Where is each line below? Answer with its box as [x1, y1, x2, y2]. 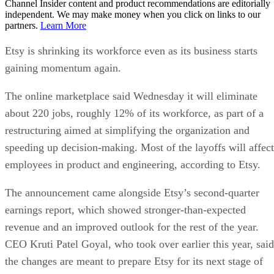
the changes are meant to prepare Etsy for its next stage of [5, 255, 263, 267]
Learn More [40, 20, 86, 31]
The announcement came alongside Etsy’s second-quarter [5, 187, 259, 199]
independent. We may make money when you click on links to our [5, 9, 261, 20]
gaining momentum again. [5, 62, 121, 74]
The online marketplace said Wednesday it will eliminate [5, 90, 257, 102]
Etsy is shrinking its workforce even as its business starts [5, 45, 257, 57]
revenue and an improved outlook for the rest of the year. [5, 221, 259, 233]
